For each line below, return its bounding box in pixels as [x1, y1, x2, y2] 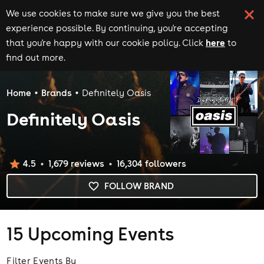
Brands [41, 87, 72, 98]
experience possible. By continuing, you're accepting [6, 22, 227, 34]
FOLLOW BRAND [104, 180, 174, 192]
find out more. [6, 52, 65, 63]
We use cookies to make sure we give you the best [6, 8, 220, 19]
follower [142, 158, 181, 169]
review [68, 158, 100, 169]
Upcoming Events [24, 223, 174, 245]
